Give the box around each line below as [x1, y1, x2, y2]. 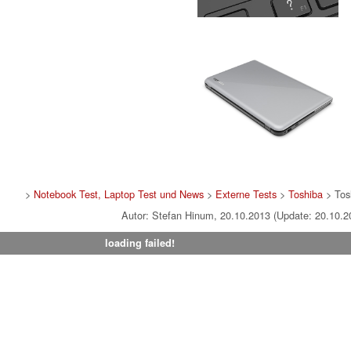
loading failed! [104, 236, 175, 251]
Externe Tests [215, 186, 277, 202]
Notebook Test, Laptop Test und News [34, 186, 204, 202]
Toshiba [288, 186, 324, 202]
